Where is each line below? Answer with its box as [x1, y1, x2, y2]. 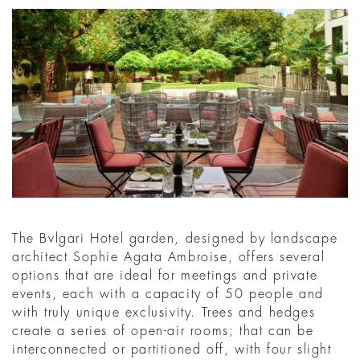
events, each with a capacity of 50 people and [12, 287, 325, 301]
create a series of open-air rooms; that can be [12, 324, 314, 337]
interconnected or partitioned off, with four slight [12, 342, 332, 356]
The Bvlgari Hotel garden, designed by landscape [12, 231, 338, 245]
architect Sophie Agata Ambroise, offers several [12, 250, 325, 264]
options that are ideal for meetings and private [12, 268, 318, 282]
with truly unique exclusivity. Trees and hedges [12, 305, 316, 319]
